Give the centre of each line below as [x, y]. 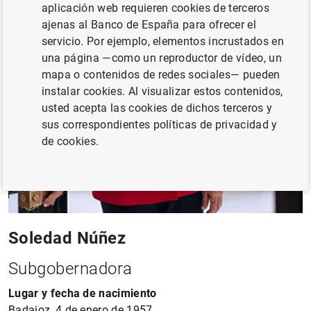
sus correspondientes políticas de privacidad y [159, 125]
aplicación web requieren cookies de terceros [155, 8]
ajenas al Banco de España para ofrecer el [149, 25]
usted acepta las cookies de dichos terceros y [157, 108]
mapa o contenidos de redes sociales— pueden [161, 75]
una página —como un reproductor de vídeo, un [161, 58]
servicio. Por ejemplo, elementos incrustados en [162, 41]
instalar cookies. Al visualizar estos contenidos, [162, 91]
